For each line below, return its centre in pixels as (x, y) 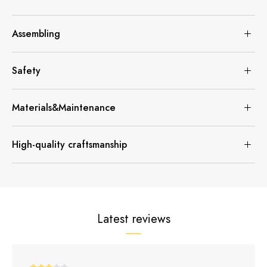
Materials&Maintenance (64, 107)
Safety (26, 70)
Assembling (36, 33)
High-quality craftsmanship (69, 144)
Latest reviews (133, 219)
